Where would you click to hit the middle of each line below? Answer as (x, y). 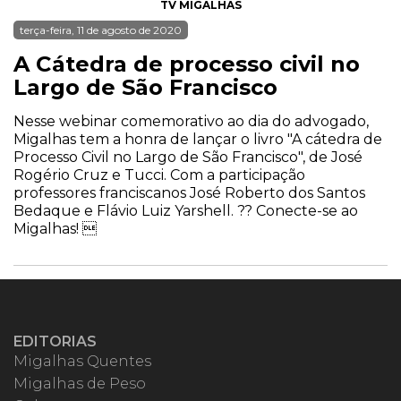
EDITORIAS (55, 341)
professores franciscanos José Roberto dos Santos (189, 193)
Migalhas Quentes (82, 361)
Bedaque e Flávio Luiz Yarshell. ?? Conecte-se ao (186, 211)
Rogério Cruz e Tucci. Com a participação (159, 175)
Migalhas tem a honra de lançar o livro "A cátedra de (198, 139)
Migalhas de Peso (80, 384)
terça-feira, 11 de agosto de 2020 (101, 30)
